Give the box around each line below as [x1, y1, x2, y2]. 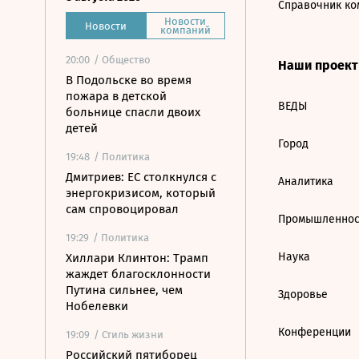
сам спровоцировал [66, 202, 179, 216]
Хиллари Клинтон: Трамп [66, 251, 208, 265]
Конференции [278, 325, 351, 339]
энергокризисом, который [66, 186, 216, 200]
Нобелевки [66, 299, 128, 313]
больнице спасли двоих [66, 105, 200, 119]
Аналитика [278, 175, 333, 188]
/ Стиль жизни [94, 329, 163, 341]
